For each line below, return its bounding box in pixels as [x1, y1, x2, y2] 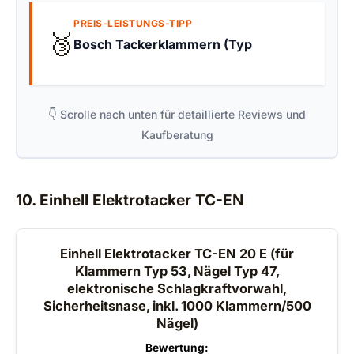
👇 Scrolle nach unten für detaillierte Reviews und [48, 107, 306, 121]
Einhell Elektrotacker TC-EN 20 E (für [60, 245, 294, 262]
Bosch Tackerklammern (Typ [73, 36, 252, 52]
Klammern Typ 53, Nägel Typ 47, [74, 262, 280, 279]
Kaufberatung [141, 127, 213, 141]
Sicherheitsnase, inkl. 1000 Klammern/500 [43, 297, 311, 314]
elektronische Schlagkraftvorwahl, [67, 280, 287, 296]
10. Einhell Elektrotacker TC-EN [16, 190, 244, 209]
